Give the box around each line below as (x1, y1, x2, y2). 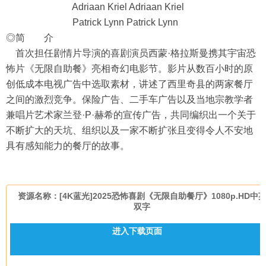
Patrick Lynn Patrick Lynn (6, 17, 178, 27)
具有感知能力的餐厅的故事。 (6, 141, 129, 151)
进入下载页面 (112, 226, 162, 236)
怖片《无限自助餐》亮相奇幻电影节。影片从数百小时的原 (6, 64, 253, 74)
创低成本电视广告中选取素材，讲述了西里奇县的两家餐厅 (6, 79, 253, 89)
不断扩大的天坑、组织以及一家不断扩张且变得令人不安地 (6, 125, 253, 135)
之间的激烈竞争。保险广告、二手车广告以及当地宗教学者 (6, 94, 253, 104)
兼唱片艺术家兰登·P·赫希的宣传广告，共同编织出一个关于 (6, 110, 256, 120)
